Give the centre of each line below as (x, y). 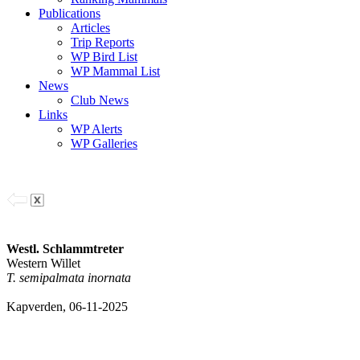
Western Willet (43, 263)
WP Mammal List (115, 71)
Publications (70, 13)
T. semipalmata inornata (69, 278)
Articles (90, 28)
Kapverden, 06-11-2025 (67, 307)
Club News (100, 100)
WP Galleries (104, 143)
